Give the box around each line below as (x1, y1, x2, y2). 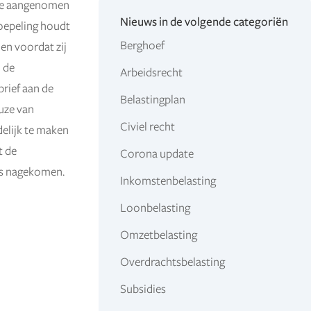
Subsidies (119, 283, 166, 296)
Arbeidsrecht (119, 67, 183, 80)
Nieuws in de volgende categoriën (119, 16, 288, 29)
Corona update (119, 148, 194, 161)
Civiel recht (119, 121, 175, 134)
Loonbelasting (119, 202, 190, 215)
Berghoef (119, 40, 165, 53)
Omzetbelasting (119, 229, 197, 242)
